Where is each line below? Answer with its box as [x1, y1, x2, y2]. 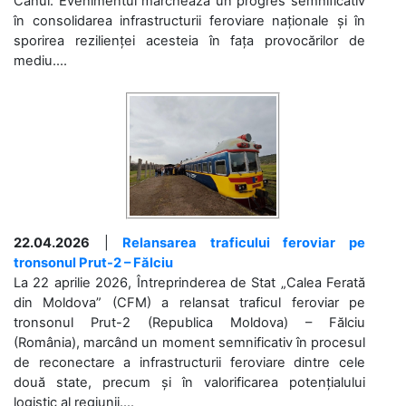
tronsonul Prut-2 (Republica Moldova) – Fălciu [14, 314, 365, 332]
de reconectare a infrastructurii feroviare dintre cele [14, 354, 365, 372]
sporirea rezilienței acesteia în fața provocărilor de [14, 33, 365, 50]
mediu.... [14, 53, 67, 70]
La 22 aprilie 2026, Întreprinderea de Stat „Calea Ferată [14, 275, 365, 292]
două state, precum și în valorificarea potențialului [14, 374, 365, 391]
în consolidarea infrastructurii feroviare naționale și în [14, 13, 365, 30]
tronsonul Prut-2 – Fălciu [14, 255, 173, 272]
